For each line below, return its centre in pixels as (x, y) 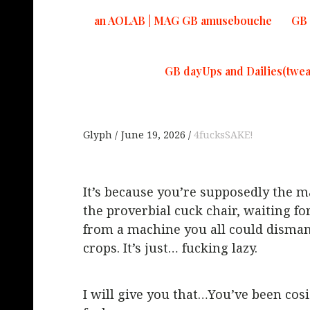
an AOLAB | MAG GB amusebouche (183, 20)
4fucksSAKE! (224, 135)
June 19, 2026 (153, 135)
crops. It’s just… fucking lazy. (170, 248)
